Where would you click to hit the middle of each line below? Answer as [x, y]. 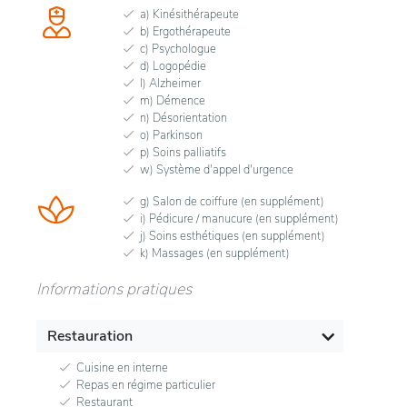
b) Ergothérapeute [185, 32]
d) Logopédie [173, 67]
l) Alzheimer [170, 84]
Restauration [90, 337]
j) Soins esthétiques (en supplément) [233, 237]
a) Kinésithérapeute [189, 15]
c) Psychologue [178, 50]
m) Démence [173, 101]
